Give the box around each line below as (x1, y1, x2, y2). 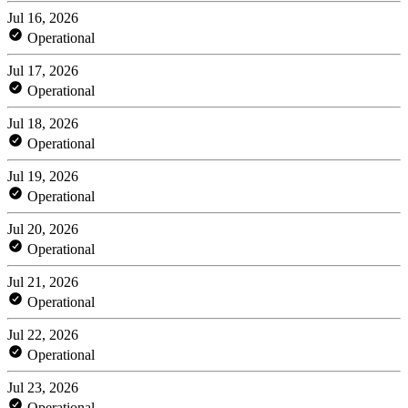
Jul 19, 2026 (7, 168, 78, 184)
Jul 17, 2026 (7, 62, 78, 78)
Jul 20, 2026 (7, 220, 78, 237)
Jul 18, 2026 (7, 115, 78, 131)
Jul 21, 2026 (7, 273, 78, 290)
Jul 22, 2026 (7, 326, 78, 342)
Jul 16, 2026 (7, 9, 78, 25)
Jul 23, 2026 (7, 379, 78, 395)
